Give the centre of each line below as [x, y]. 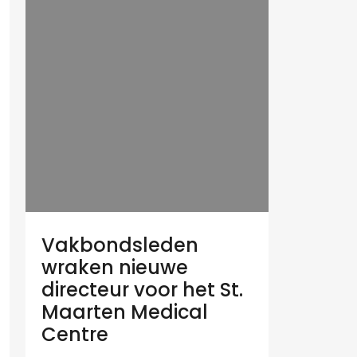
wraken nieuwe [115, 267]
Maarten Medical [125, 312]
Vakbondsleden [120, 245]
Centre [75, 334]
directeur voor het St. [142, 289]
